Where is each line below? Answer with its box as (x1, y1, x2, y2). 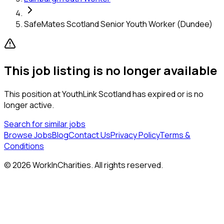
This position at (4, 88, 62, 99)
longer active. (4, 99, 54, 110)
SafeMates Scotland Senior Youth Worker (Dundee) (24, 18, 212, 29)
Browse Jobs (4, 129, 52, 140)
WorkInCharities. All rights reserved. (31, 159, 163, 170)
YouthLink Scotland (62, 88, 131, 99)
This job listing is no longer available (4, 61, 217, 78)
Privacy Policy (110, 129, 159, 140)
